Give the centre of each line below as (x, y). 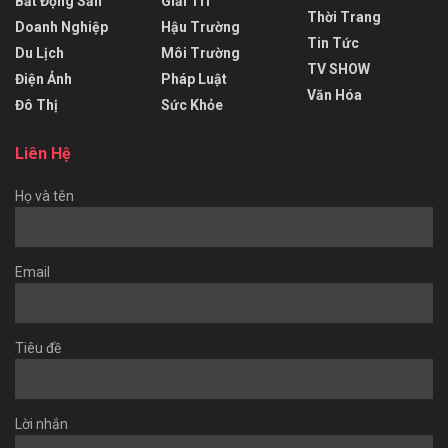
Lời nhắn (41, 424)
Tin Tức (333, 43)
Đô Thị (36, 105)
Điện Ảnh (43, 79)
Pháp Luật (194, 79)
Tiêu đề (38, 348)
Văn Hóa (334, 95)
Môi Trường (200, 53)
